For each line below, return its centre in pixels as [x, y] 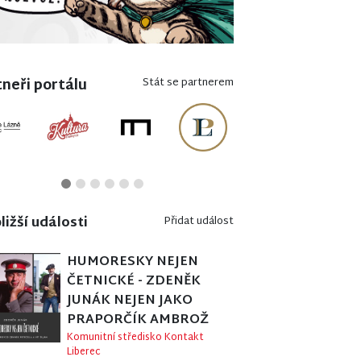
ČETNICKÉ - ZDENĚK [134, 281]
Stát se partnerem [188, 83]
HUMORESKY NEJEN [133, 262]
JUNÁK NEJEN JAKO [130, 301]
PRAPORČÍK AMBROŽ [138, 320]
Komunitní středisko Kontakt [136, 337]
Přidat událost [198, 221]
